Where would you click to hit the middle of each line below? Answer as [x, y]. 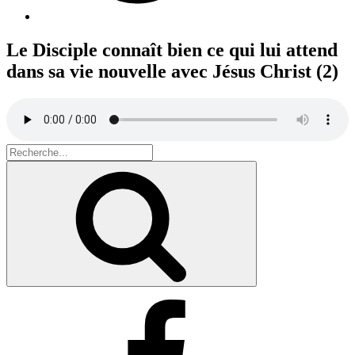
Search [23, 150]
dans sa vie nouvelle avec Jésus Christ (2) [172, 71]
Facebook [62, 305]
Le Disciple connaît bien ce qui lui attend [172, 50]
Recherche [274, 168]
